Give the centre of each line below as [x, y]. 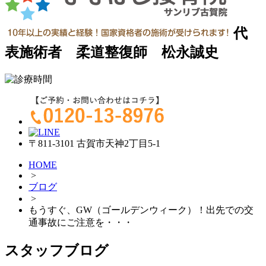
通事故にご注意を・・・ [81, 223]
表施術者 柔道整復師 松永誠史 [112, 53]
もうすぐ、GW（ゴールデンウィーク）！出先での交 [141, 210]
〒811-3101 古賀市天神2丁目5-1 [94, 144]
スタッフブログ [57, 251]
